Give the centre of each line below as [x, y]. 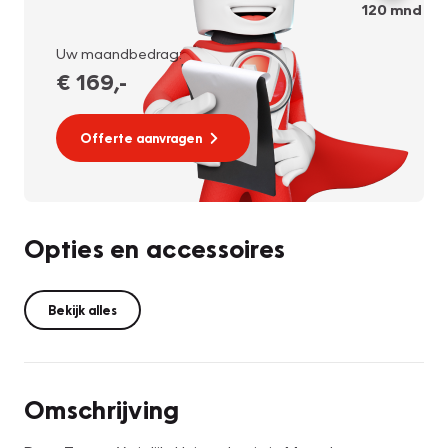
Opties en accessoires [155, 247]
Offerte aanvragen [141, 137]
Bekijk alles [82, 309]
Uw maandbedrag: [119, 52]
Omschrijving [102, 408]
